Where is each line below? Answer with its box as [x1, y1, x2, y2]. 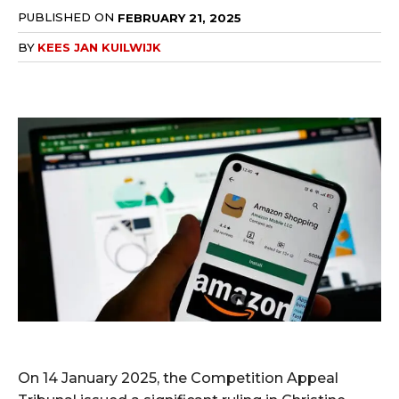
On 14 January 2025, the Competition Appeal [18, 370, 338, 387]
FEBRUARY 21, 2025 [118, 10, 241, 25]
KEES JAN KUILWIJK [37, 39, 161, 54]
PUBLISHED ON [18, 10, 114, 25]
